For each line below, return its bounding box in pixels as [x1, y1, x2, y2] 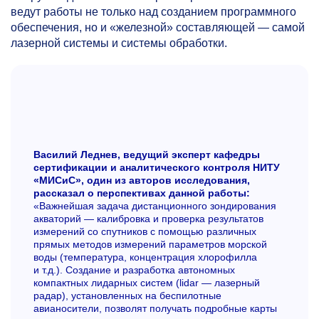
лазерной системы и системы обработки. [11, 36, 227, 49]
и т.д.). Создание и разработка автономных [33, 264, 235, 276]
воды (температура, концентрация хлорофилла [33, 251, 257, 263]
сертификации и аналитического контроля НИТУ [33, 162, 280, 174]
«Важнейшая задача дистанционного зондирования [33, 200, 276, 212]
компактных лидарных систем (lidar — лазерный [33, 277, 260, 289]
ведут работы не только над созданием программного [11, 5, 296, 18]
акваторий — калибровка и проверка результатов [33, 213, 263, 225]
